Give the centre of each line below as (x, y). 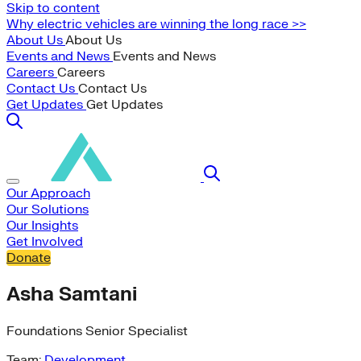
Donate (29, 258)
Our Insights (42, 226)
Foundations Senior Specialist (97, 331)
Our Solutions (48, 210)
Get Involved (45, 242)
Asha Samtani (72, 294)
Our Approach (48, 193)
